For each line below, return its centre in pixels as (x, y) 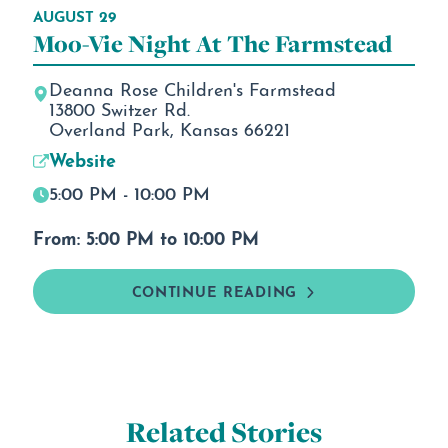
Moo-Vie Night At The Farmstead (212, 44)
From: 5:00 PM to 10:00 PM (145, 236)
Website (82, 158)
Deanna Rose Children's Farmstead (192, 88)
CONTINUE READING (214, 290)
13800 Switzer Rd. (119, 108)
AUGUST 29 (74, 15)
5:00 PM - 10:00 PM (129, 191)
